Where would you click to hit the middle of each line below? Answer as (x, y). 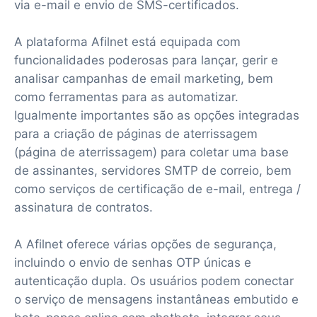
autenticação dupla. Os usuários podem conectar (154, 281)
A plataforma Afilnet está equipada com (127, 41)
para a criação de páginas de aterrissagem (136, 133)
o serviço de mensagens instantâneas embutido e (156, 299)
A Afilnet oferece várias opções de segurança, (145, 244)
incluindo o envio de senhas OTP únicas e (133, 262)
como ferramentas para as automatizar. (126, 97)
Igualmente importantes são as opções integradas (157, 115)
